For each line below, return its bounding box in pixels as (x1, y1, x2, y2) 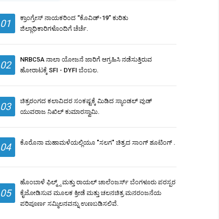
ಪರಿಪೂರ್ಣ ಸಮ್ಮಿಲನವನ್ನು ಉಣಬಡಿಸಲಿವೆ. (20, 200, 119, 208)
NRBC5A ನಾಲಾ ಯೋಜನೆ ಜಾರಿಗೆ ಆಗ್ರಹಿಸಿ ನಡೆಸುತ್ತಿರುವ (20, 56, 152, 64)
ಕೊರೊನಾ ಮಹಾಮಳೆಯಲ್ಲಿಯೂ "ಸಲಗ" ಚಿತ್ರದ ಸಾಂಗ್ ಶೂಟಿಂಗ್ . (20, 139, 175, 147)
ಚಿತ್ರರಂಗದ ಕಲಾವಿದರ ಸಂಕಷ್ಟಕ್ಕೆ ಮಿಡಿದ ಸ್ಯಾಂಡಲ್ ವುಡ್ (20, 97, 152, 105)
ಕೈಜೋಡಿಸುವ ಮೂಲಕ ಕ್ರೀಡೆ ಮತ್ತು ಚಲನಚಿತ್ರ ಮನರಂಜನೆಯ (20, 189, 161, 197)
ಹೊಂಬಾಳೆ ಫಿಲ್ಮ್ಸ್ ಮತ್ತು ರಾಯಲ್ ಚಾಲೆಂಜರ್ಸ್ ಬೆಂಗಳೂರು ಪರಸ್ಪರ (20, 178, 175, 186)
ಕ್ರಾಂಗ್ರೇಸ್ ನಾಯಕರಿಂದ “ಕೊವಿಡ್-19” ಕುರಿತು (20, 14, 128, 22)
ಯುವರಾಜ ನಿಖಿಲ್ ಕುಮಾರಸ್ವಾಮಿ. (20, 108, 100, 116)
